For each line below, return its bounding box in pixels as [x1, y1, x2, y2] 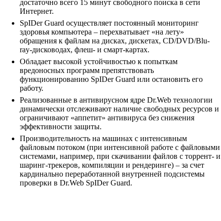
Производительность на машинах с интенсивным [20, 134, 187, 143]
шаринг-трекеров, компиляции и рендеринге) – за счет [20, 161, 204, 170]
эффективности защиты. [20, 122, 102, 131]
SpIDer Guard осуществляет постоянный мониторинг [20, 19, 199, 28]
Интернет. [20, 7, 54, 16]
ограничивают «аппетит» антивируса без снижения [20, 113, 194, 122]
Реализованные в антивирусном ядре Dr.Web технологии [20, 96, 213, 105]
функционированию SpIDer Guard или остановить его [20, 75, 203, 84]
